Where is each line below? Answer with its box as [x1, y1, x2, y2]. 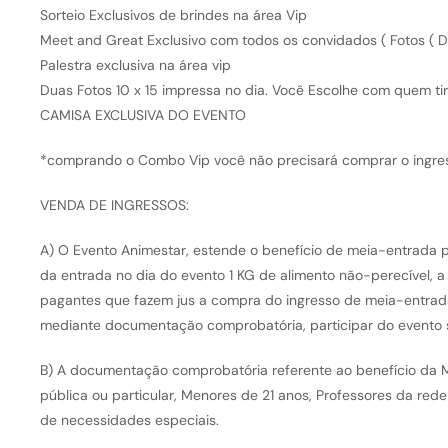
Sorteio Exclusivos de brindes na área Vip [39, 6, 307, 25]
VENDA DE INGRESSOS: [39, 196, 189, 215]
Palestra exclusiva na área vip [39, 56, 231, 75]
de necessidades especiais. [39, 411, 219, 430]
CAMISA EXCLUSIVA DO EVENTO [39, 106, 246, 125]
